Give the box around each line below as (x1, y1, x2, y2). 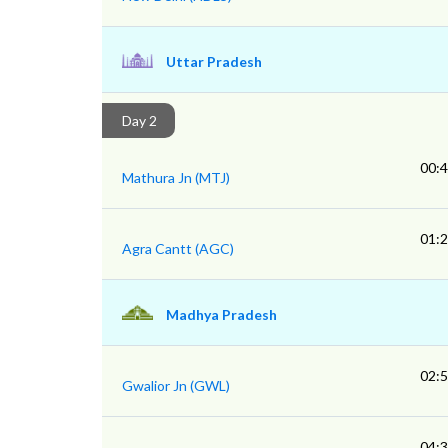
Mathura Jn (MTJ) (122, 169, 230, 186)
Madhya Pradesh (166, 306, 277, 323)
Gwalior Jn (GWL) (122, 377, 230, 394)
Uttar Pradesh (166, 53, 262, 70)
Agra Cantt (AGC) (122, 240, 234, 257)
